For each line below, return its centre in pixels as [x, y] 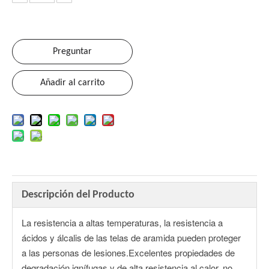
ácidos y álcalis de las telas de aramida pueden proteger [131, 237]
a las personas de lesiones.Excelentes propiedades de [128, 252]
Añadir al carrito [72, 83]
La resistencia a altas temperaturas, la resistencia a [122, 222]
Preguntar [72, 52]
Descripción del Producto [78, 195]
